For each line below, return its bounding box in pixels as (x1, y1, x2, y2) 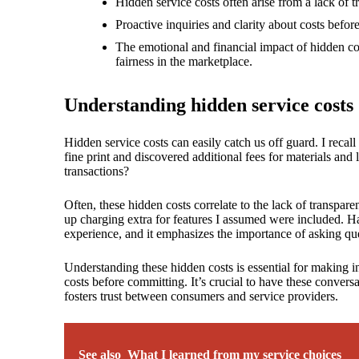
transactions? (64, 164, 129, 179)
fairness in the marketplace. (115, 54, 252, 69)
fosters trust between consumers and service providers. (64, 289, 338, 304)
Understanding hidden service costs (64, 95, 353, 116)
